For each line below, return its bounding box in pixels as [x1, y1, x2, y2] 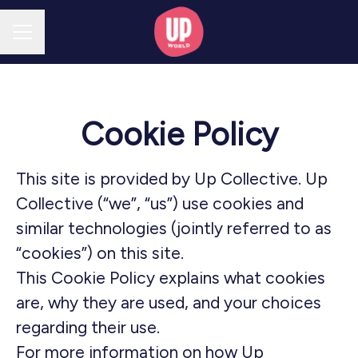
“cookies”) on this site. [16, 243, 184, 263]
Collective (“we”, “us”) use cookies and [16, 193, 304, 213]
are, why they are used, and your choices [16, 292, 321, 312]
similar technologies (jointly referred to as [16, 218, 332, 238]
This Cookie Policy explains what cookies [16, 268, 325, 288]
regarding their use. [16, 317, 160, 337]
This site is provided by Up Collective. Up [16, 169, 328, 189]
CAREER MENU [12, 32, 92, 46]
